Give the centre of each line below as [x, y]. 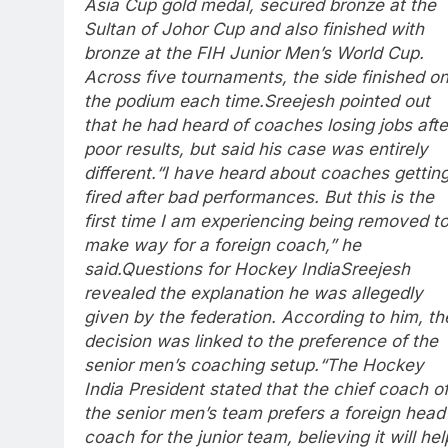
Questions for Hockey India [230, 269]
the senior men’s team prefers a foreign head [264, 413]
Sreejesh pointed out [347, 101]
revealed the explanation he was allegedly [253, 293]
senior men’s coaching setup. [201, 365]
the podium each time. [174, 101]
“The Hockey [371, 365]
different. [120, 173]
